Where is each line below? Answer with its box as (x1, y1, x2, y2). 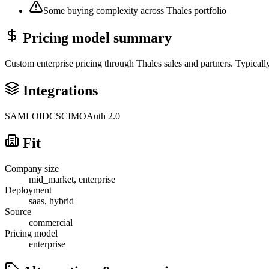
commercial (29, 217, 73, 228)
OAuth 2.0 (79, 110, 120, 121)
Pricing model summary (23, 29, 172, 46)
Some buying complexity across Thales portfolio (43, 5, 226, 16)
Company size (5, 163, 59, 174)
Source (5, 207, 31, 217)
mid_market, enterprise (29, 174, 115, 185)
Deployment (5, 185, 52, 196)
